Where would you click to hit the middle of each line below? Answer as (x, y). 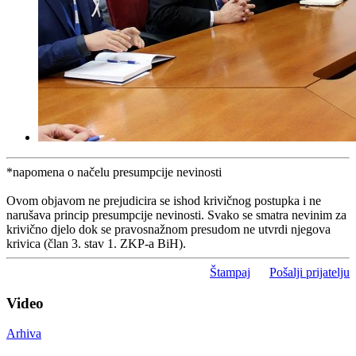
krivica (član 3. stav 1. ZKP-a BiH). (96, 243)
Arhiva (24, 334)
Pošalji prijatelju (310, 272)
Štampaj (230, 272)
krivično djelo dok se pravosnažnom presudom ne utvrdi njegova (168, 229)
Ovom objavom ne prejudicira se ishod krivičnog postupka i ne (164, 200)
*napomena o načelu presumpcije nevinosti (114, 172)
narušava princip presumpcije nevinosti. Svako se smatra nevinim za (176, 215)
